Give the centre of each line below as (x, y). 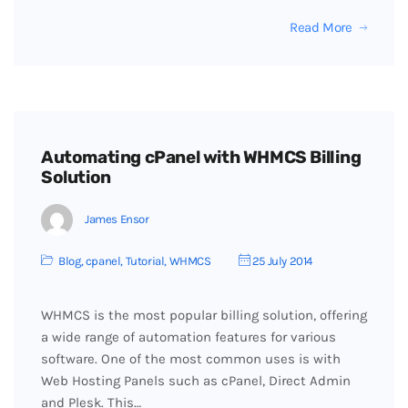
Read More (321, 27)
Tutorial (145, 261)
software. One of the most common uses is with (191, 359)
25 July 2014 (281, 261)
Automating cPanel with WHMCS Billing (201, 157)
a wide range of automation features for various (189, 337)
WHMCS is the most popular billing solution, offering (204, 315)
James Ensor (117, 219)
